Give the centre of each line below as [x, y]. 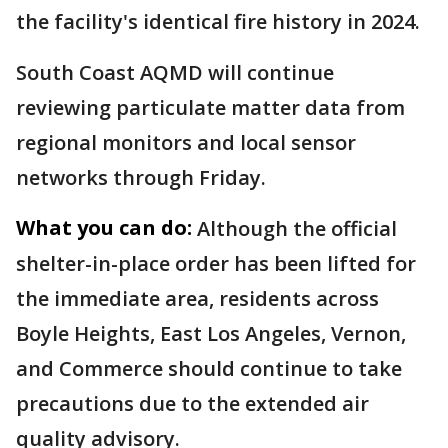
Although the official [297, 228]
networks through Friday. [141, 177]
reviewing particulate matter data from [210, 107]
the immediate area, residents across [197, 298]
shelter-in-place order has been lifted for [216, 263]
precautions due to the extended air [192, 403]
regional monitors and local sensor [186, 142]
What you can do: [104, 227]
